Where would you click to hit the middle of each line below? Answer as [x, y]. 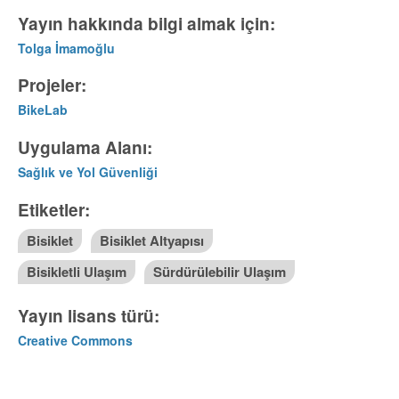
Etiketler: [53, 209]
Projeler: [52, 85]
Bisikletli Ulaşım [76, 271]
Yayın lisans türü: [88, 315]
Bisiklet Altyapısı [151, 240]
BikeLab [42, 109]
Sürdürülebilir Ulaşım [219, 271]
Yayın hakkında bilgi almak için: [146, 23]
